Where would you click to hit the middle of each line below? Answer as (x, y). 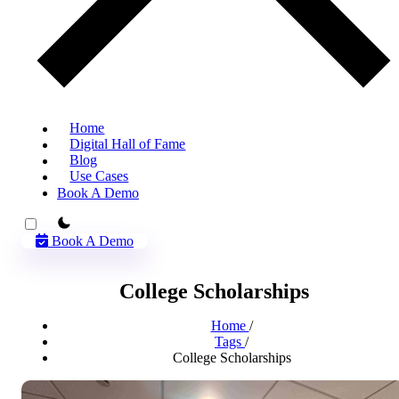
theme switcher (84, 222)
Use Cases (99, 176)
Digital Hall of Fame (128, 144)
